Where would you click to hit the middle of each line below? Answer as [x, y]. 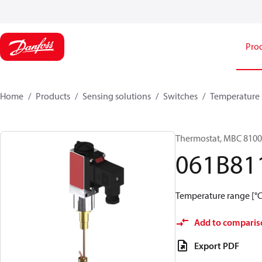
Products [53, 96]
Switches [180, 96]
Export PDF [217, 246]
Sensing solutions [117, 96]
